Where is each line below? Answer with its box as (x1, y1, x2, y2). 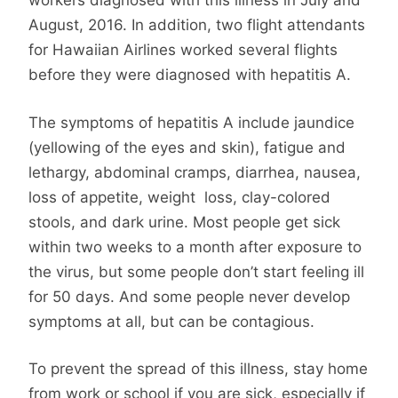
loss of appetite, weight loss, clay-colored (28, 187, 330, 206)
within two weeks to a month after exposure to (28, 237, 362, 256)
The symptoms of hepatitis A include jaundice (28, 113, 354, 131)
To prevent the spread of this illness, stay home (28, 360, 368, 378)
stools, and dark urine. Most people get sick (28, 212, 340, 231)
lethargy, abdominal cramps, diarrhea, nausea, (28, 163, 361, 181)
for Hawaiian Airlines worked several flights (28, 41, 338, 60)
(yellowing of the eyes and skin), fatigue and (28, 138, 346, 156)
